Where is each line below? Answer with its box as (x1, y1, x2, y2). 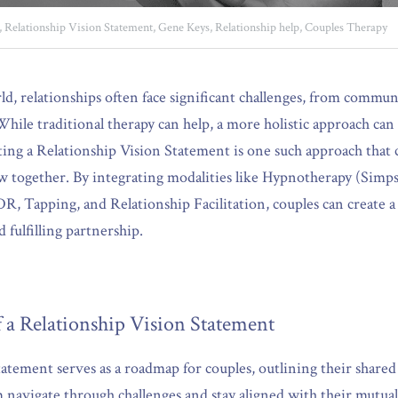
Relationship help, (215, 20, 302, 36)
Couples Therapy (305, 20, 387, 36)
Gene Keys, (158, 20, 212, 36)
